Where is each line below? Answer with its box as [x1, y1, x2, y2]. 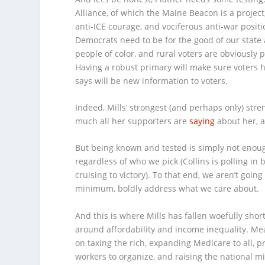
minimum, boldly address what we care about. [75, 183, 260, 195]
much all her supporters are [75, 115, 190, 127]
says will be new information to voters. [75, 75, 228, 86]
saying [189, 115, 215, 127]
